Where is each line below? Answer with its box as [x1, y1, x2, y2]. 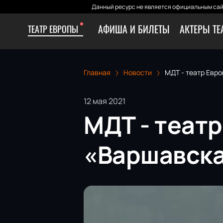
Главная [84, 68, 111, 77]
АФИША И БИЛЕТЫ [98, 21, 170, 36]
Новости [123, 68, 152, 77]
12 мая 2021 [84, 95, 125, 107]
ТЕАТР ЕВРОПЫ [28, 22, 78, 35]
